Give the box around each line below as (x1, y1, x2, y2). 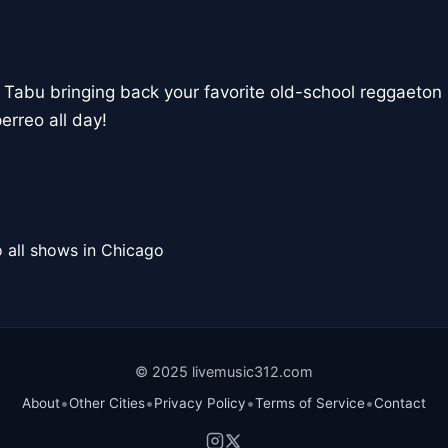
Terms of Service (255, 395, 365, 412)
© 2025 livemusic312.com (135, 363, 313, 381)
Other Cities (69, 395, 145, 412)
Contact (374, 395, 426, 412)
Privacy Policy (154, 395, 246, 412)
